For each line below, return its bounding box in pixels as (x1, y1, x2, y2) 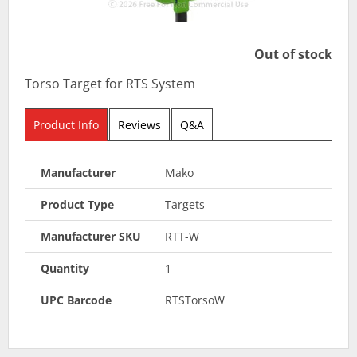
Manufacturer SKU (41, 228, 141, 244)
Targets (164, 196, 205, 212)
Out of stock (254, 45, 332, 63)
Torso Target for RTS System (25, 74, 195, 92)
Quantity (41, 260, 89, 276)
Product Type (41, 196, 114, 212)
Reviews (118, 116, 161, 132)
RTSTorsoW (164, 292, 225, 308)
